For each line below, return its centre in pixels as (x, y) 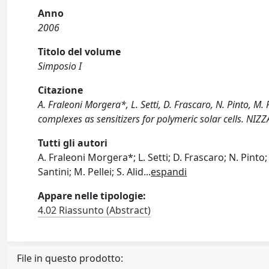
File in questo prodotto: (70, 258)
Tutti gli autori (73, 143)
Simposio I (60, 66)
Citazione (61, 90)
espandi (169, 172)
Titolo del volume (80, 52)
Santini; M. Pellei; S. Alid (91, 172)
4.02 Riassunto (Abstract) (95, 210)
